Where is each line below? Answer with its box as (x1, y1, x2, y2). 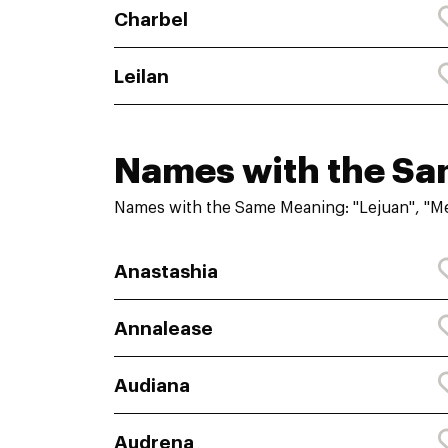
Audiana (114, 375, 190, 395)
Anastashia (114, 261, 218, 281)
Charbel (114, 9, 188, 29)
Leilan (114, 66, 169, 86)
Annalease (114, 318, 213, 338)
